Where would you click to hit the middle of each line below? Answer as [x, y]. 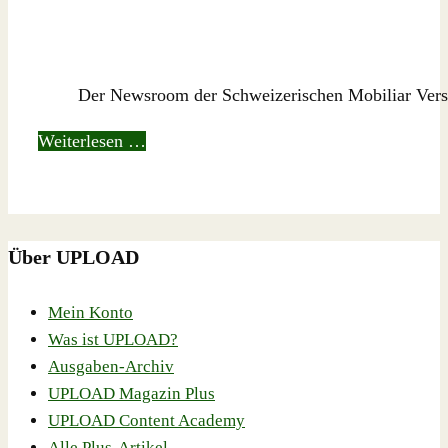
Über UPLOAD [73, 256]
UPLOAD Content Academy [146, 421]
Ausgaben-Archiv [111, 367]
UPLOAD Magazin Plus [131, 394]
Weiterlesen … [92, 141]
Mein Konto [90, 313]
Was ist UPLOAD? [113, 340]
